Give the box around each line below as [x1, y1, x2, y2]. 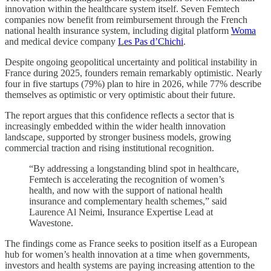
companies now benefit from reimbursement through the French [5, 15, 247, 25]
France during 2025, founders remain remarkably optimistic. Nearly [5, 68, 262, 79]
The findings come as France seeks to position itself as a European [5, 238, 257, 249]
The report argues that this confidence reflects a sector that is [5, 110, 234, 121]
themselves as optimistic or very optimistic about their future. [5, 90, 235, 100]
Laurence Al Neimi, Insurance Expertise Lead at [29, 207, 213, 218]
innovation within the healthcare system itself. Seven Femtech [5, 4, 240, 15]
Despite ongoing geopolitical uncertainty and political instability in [5, 57, 257, 68]
